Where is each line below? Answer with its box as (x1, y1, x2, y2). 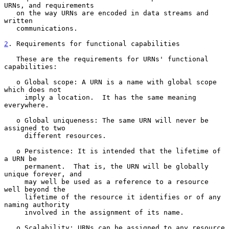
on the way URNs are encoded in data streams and (4, 9, 16, 17)
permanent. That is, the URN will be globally (4, 162, 25, 170)
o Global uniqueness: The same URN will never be (4, 116, 16, 124)
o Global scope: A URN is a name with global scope (4, 78, 16, 86)
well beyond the (4, 185, 65, 193)
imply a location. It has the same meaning (4, 93, 25, 101)
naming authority (4, 200, 70, 209)
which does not (4, 85, 61, 94)
